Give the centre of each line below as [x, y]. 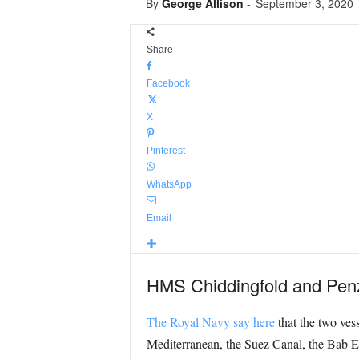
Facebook [168, 83]
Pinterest [165, 151]
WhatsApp [169, 184]
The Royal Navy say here [210, 322]
